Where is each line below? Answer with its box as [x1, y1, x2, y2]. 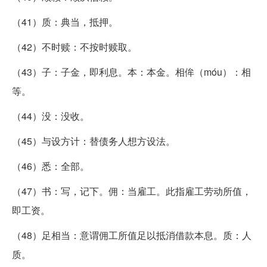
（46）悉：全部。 [12, 159, 89, 173]
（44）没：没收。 [12, 108, 89, 123]
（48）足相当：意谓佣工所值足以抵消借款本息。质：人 [12, 228, 252, 242]
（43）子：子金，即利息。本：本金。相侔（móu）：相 [12, 64, 251, 79]
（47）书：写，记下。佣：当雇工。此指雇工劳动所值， [12, 184, 252, 198]
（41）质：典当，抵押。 [12, 14, 118, 29]
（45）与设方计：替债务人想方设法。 [12, 133, 175, 148]
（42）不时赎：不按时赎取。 [12, 39, 137, 54]
